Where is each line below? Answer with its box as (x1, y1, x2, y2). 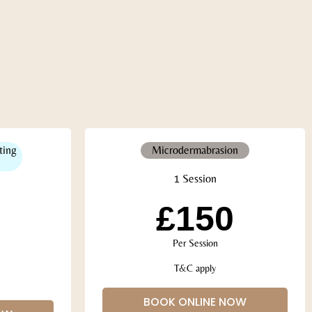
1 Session (173, 171, 217, 185)
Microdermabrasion (152, 143, 238, 157)
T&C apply (174, 262, 216, 274)
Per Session (172, 237, 218, 249)
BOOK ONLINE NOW (143, 293, 247, 310)
